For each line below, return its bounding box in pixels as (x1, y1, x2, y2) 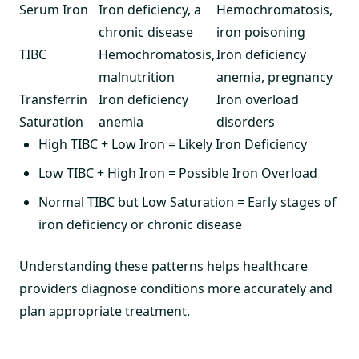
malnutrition (99, 67, 175, 86)
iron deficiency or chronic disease (38, 215, 242, 233)
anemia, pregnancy (216, 67, 333, 86)
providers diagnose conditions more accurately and (19, 279, 333, 297)
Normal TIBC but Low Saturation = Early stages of (38, 192, 337, 211)
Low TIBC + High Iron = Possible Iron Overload (38, 163, 317, 182)
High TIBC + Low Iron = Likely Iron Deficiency (38, 135, 307, 153)
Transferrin (19, 90, 87, 108)
